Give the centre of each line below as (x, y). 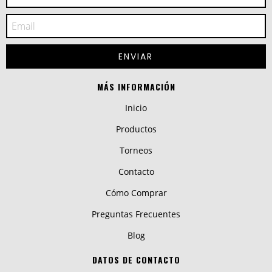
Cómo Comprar (136, 193)
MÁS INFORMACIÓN (136, 87)
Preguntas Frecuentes (136, 214)
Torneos (136, 151)
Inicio (136, 108)
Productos (136, 129)
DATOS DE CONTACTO (136, 260)
